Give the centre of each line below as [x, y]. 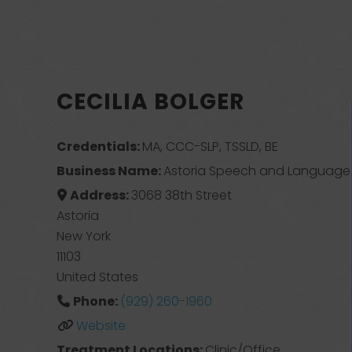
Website [101, 326]
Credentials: [100, 147]
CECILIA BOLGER [150, 102]
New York [84, 236]
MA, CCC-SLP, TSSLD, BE [211, 147]
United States [97, 277]
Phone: [96, 301]
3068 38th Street [181, 195]
